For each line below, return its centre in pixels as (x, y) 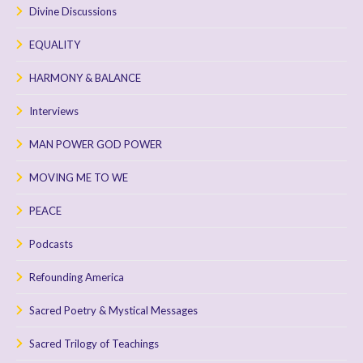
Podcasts (51, 244)
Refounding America (77, 278)
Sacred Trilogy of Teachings (94, 344)
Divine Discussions (73, 12)
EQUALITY (55, 45)
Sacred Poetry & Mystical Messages (113, 311)
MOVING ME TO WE (79, 178)
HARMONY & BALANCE (85, 78)
